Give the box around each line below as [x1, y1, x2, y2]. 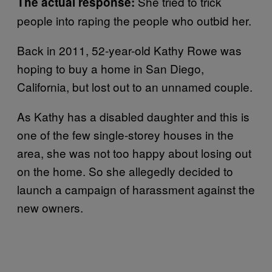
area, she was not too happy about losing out [17, 144, 251, 161]
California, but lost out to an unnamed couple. [17, 78, 253, 95]
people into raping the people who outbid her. [17, 12, 251, 29]
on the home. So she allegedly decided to [17, 162, 233, 179]
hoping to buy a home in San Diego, [17, 59, 204, 76]
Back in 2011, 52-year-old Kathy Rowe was [17, 41, 242, 58]
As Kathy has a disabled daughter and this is [17, 107, 250, 124]
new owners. [17, 199, 86, 216]
